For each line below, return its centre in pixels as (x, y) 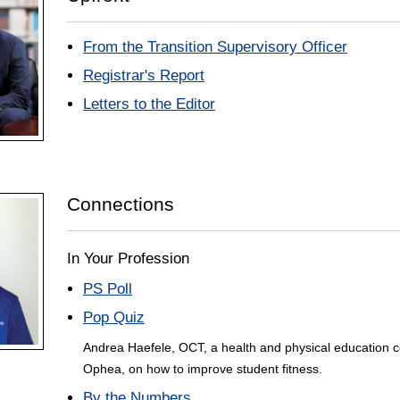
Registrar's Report (144, 76)
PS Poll (108, 289)
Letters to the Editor (149, 104)
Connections (121, 204)
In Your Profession (128, 259)
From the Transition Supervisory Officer (215, 47)
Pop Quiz (114, 318)
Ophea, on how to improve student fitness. (203, 369)
